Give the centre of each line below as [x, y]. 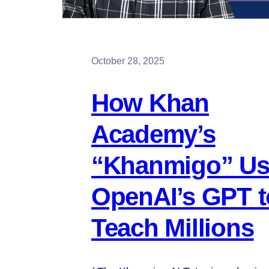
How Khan [150, 103]
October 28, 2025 [128, 61]
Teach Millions [173, 228]
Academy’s [153, 134]
